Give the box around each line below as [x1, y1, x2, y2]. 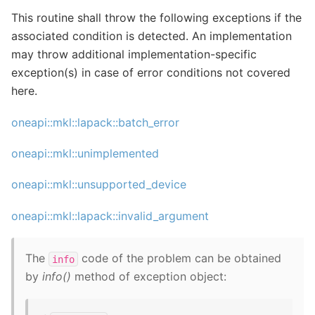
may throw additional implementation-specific [11, 47, 257, 62]
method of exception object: [71, 269, 226, 284]
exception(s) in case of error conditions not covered [11, 65, 290, 80]
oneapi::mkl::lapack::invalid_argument [11, 208, 209, 223]
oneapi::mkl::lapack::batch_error [11, 115, 179, 129]
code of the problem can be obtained [78, 251, 281, 266]
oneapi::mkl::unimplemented [11, 146, 159, 160]
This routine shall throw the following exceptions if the [11, 11, 302, 25]
